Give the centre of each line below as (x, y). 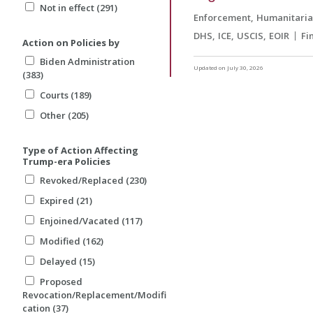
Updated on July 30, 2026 (229, 68)
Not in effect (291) (79, 8)
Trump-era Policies (66, 162)
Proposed (61, 282)
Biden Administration (87, 62)
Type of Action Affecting (80, 151)
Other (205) (64, 116)
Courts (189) (66, 95)
